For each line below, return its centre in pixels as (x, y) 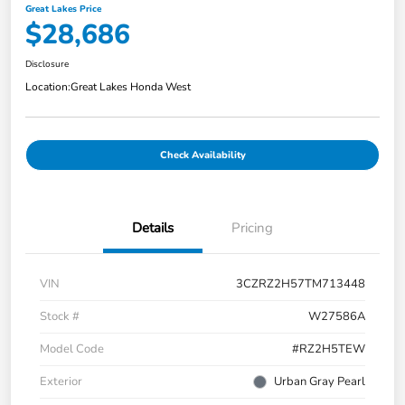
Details (153, 228)
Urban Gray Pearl (320, 382)
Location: (48, 87)
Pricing (252, 228)
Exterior (61, 382)
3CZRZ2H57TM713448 (301, 284)
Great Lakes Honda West (131, 87)
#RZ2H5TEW (329, 349)
